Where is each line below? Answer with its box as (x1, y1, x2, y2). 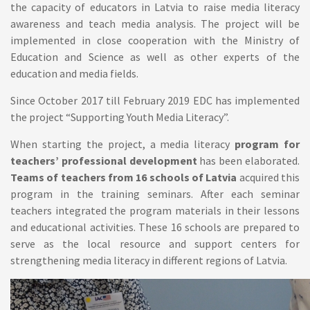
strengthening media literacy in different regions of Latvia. (10, 253, 287, 267)
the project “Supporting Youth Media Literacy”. (10, 110, 231, 124)
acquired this (239, 170, 300, 184)
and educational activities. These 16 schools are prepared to (10, 220, 300, 234)
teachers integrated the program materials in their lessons (10, 203, 300, 217)
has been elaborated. (197, 154, 300, 167)
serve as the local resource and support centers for (10, 237, 300, 250)
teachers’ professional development (10, 154, 197, 167)
